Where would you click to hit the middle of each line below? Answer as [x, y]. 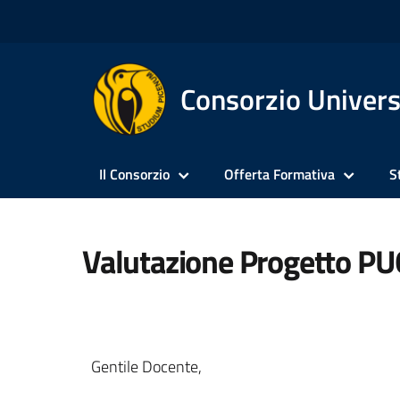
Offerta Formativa [279, 174]
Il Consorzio [134, 174]
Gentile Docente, [146, 367]
